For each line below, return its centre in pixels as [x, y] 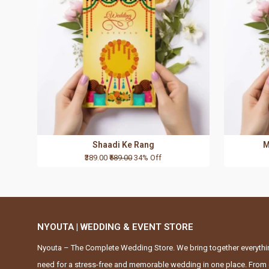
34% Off [148, 158]
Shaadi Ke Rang [123, 145]
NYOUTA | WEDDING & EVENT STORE [115, 227]
